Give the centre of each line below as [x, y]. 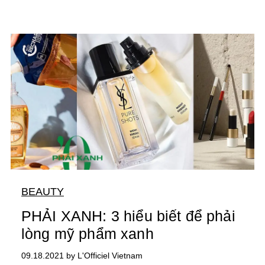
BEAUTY [42, 192]
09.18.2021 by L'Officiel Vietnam [82, 256]
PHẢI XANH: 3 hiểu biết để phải [128, 216]
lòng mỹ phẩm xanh [87, 234]
